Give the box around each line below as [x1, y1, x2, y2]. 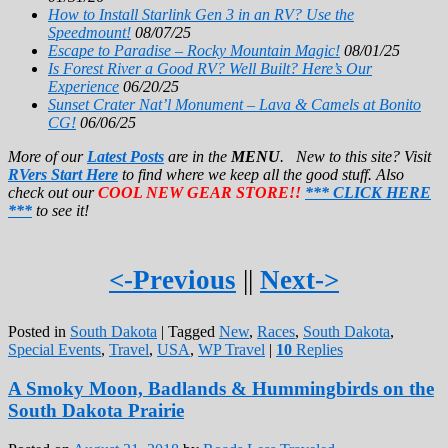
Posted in [8, 323, 66, 341]
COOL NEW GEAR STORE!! [98, 183, 301, 201]
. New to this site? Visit [280, 147, 431, 165]
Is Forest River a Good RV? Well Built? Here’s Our [48, 59, 372, 77]
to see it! [32, 201, 89, 219]
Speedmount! [48, 23, 131, 41]
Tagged [168, 323, 215, 341]
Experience [48, 77, 119, 95]
